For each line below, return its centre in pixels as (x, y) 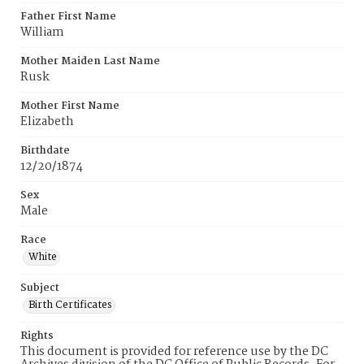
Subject (40, 288)
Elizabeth (47, 122)
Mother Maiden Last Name (90, 61)
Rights (37, 336)
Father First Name (68, 17)
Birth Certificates (70, 305)
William (42, 32)
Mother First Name (70, 106)
